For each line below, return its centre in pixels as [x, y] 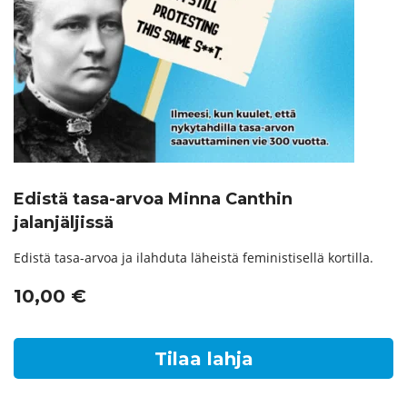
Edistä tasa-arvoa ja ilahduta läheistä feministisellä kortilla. [194, 258]
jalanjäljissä [64, 223]
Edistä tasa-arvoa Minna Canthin [153, 199]
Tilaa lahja [203, 358]
